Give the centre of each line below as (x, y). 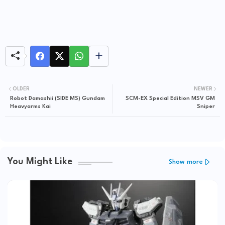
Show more (186, 162)
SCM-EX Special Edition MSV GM (170, 98)
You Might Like (40, 162)
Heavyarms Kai (30, 106)
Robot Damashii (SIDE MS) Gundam (58, 98)
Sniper (206, 106)
